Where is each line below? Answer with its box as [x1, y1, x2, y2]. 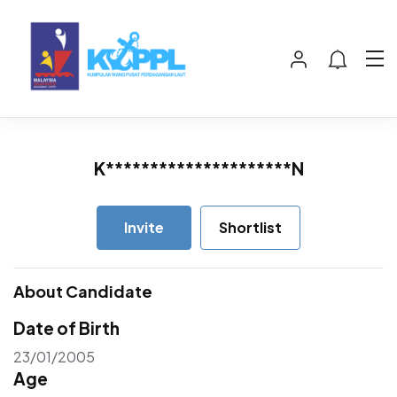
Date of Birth [13, 317, 120, 339]
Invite [124, 217, 164, 237]
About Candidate [13, 281, 152, 302]
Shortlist [219, 218, 283, 237]
